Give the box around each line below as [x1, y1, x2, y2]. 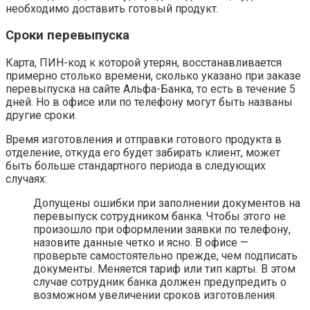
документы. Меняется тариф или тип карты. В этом [33, 262, 295, 276]
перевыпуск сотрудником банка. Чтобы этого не [33, 210, 286, 224]
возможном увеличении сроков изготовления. [33, 289, 277, 302]
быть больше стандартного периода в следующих [6, 159, 266, 173]
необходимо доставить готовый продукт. [6, 1, 219, 15]
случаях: [6, 172, 47, 186]
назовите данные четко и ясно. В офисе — [33, 236, 248, 250]
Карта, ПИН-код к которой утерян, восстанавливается [6, 56, 282, 70]
